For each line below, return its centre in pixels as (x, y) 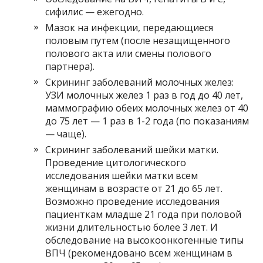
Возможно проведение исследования (133, 202)
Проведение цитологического (116, 163)
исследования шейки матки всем (122, 176)
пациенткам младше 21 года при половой (144, 215)
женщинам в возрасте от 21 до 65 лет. (134, 189)
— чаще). (66, 134)
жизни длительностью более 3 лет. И (132, 227)
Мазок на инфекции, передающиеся (129, 28)
